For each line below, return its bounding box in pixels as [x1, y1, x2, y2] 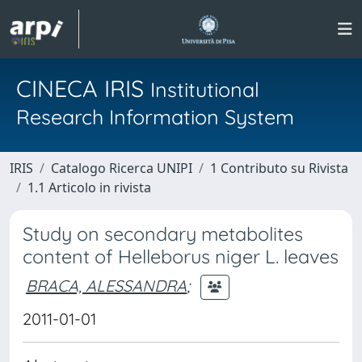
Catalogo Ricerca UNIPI [51, 159, 192, 177]
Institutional [150, 77, 259, 102]
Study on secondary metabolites [23, 222, 303, 246]
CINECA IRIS [16, 74, 150, 103]
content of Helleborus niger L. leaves [23, 245, 339, 268]
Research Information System [16, 104, 294, 129]
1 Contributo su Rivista [210, 159, 348, 177]
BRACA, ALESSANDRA [26, 275, 187, 296]
